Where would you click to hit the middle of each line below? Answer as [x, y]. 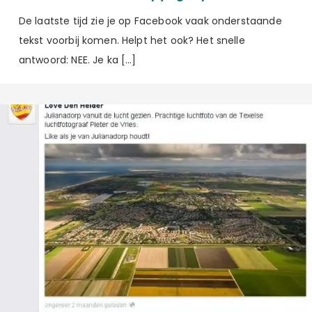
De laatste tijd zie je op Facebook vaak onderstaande [150, 21]
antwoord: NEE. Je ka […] [77, 60]
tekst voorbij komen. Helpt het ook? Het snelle [132, 41]
